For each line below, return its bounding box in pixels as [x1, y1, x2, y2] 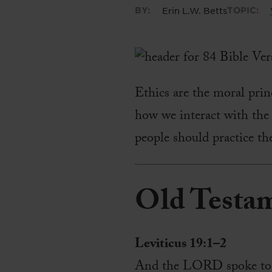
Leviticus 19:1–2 [135, 234, 226, 257]
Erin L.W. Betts [161, 5, 227, 16]
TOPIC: [226, 5, 259, 16]
